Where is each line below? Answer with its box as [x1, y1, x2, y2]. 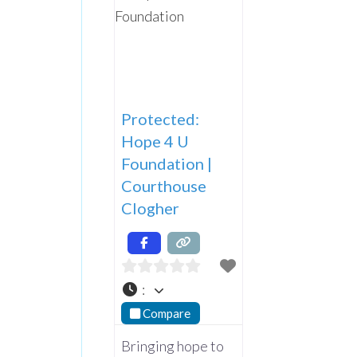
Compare [143, 305, 191, 320]
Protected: [121, 108, 199, 128]
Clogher [121, 198, 179, 218]
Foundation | [121, 153, 212, 173]
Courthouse [121, 175, 206, 195]
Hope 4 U [121, 131, 189, 151]
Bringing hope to [121, 337, 224, 355]
